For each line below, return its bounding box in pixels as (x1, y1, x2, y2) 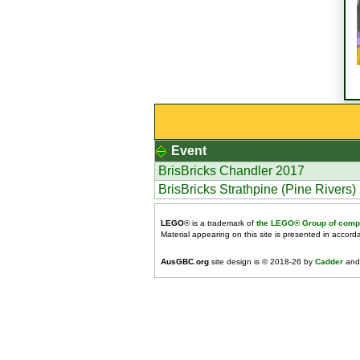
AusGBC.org (161, 257, 209, 266)
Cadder (315, 257, 343, 266)
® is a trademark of (184, 219, 256, 227)
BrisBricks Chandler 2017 (158, 164, 305, 178)
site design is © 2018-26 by (209, 257, 315, 266)
